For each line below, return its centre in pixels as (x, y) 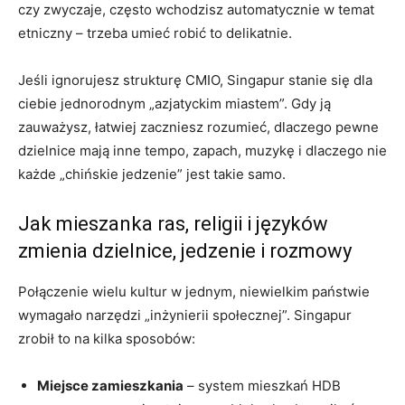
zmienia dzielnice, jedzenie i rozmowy (185, 250)
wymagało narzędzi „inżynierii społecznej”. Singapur (185, 315)
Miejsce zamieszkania (110, 385)
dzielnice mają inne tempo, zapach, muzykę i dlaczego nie (202, 150)
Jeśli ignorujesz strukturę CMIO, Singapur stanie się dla (195, 80)
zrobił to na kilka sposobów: (107, 338)
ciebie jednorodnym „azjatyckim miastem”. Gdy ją (174, 103)
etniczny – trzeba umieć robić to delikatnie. (155, 33)
